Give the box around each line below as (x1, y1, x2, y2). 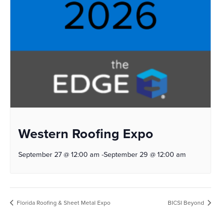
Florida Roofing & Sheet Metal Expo (15, 199, 110, 207)
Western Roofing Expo (18, 125, 153, 142)
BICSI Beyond (168, 199, 206, 207)
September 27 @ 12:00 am (18, 150, 100, 159)
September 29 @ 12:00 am (104, 150, 186, 159)
